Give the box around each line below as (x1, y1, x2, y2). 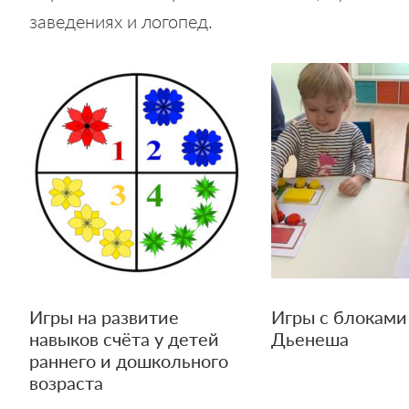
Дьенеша (271, 326, 350, 352)
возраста (29, 370, 103, 396)
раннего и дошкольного (29, 348, 228, 374)
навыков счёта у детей (29, 326, 219, 352)
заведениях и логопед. (29, 8, 213, 34)
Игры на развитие (29, 304, 179, 330)
